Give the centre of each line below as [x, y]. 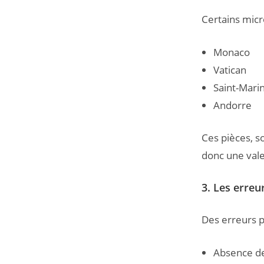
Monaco [232, 52]
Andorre [232, 105]
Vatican [230, 70]
